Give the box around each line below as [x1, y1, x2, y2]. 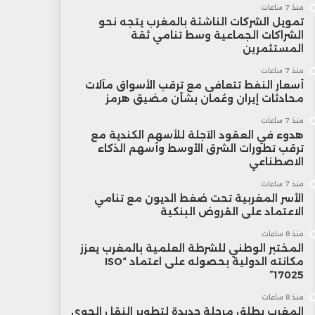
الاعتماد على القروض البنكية [160, 205, 304, 218]
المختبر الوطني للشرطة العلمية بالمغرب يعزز [79, 242, 304, 255]
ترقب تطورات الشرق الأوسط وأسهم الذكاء [97, 142, 304, 155]
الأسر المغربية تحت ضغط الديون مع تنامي [94, 192, 304, 205]
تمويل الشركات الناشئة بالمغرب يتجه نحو [98, 15, 304, 28]
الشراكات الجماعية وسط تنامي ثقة [130, 29, 304, 41]
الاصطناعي [248, 155, 304, 168]
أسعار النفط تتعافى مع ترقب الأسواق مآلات [84, 79, 304, 91]
